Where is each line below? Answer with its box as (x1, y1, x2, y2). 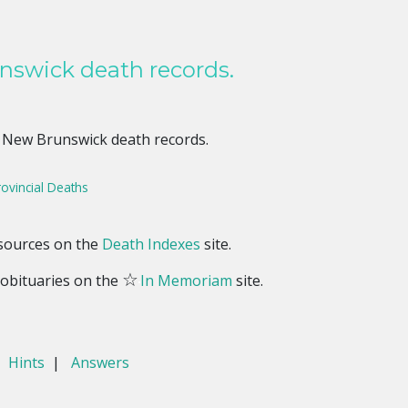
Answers (71, 352, 129, 372)
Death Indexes (102, 233, 201, 254)
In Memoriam (140, 270, 233, 291)
